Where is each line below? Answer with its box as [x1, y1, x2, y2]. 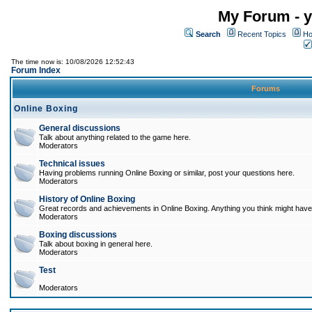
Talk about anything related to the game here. [39, 133, 191, 141]
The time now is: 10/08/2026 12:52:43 [11, 58, 134, 65]
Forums [249, 84, 282, 93]
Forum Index [11, 65, 61, 75]
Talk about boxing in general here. [39, 240, 153, 248]
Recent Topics [237, 30, 286, 38]
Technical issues [39, 159, 105, 169]
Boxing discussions [39, 230, 117, 240]
